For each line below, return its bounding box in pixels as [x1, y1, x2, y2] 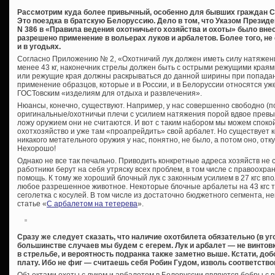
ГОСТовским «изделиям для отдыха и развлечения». [17, 88, 202, 98]
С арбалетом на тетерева [47, 199, 137, 208]
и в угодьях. [17, 42, 61, 51]
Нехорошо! [17, 144, 56, 153]
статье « [17, 199, 47, 208]
